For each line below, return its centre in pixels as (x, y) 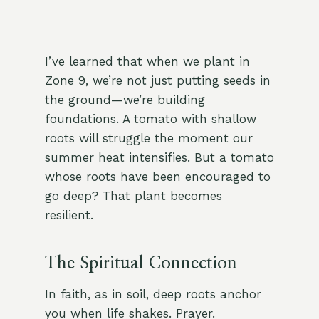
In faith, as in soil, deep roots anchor (153, 294)
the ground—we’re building (125, 100)
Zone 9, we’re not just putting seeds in (157, 81)
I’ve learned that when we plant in (147, 62)
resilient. (69, 215)
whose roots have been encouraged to (157, 177)
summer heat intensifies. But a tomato (159, 158)
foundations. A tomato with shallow (150, 119)
